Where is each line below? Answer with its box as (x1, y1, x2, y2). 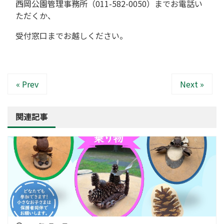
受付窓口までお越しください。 (15, 29, 127, 41)
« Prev (16, 77, 38, 90)
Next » (180, 77, 204, 90)
